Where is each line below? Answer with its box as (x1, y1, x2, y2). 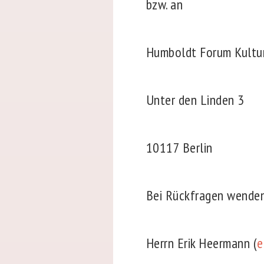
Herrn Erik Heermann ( (146, 234, 258, 253)
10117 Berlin (146, 138, 213, 157)
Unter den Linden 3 (146, 91, 245, 110)
